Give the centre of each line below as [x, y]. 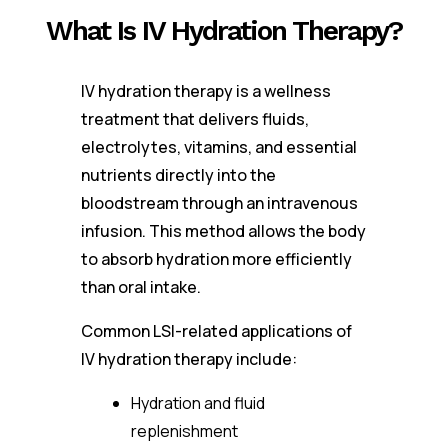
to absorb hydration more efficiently [216, 259]
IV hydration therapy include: [188, 359]
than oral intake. [140, 287]
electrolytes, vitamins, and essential [218, 147]
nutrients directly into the [178, 175]
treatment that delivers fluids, [194, 119]
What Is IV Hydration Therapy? [223, 30]
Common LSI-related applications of [216, 331]
